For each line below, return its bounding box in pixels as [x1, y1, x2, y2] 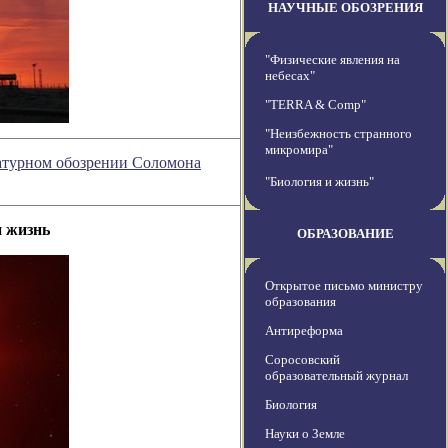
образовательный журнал [265, 368, 408, 384]
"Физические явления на [265, 52, 400, 68]
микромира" [265, 142, 333, 158]
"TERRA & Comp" [265, 97, 366, 113]
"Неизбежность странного [265, 126, 412, 142]
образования [265, 294, 336, 310]
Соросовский [265, 352, 340, 368]
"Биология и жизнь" [265, 174, 374, 190]
